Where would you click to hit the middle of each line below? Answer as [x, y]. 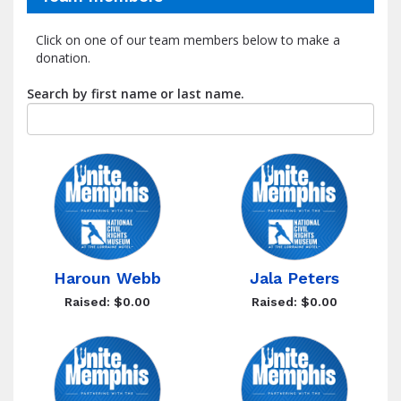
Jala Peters [294, 278]
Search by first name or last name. [136, 94]
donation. [63, 58]
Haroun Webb [107, 278]
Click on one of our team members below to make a [188, 40]
